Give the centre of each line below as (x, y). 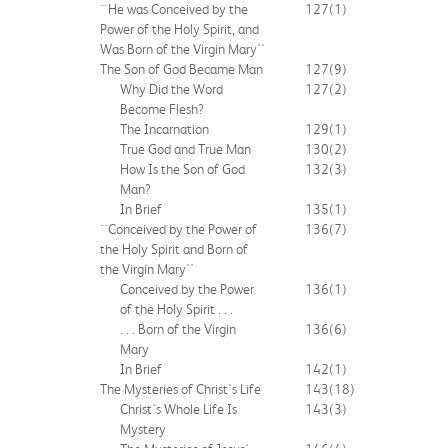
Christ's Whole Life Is (178, 408)
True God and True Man (185, 148)
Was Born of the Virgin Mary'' (182, 48)
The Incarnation (164, 128)
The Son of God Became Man (181, 68)
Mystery (143, 428)
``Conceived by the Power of (178, 228)
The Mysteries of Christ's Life (180, 388)
